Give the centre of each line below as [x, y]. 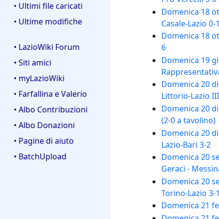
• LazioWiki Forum [47, 47]
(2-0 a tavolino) [188, 120]
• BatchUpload [40, 157]
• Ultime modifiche [48, 21]
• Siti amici [33, 63]
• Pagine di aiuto [44, 141]
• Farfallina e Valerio [50, 94]
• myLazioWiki [39, 78]
